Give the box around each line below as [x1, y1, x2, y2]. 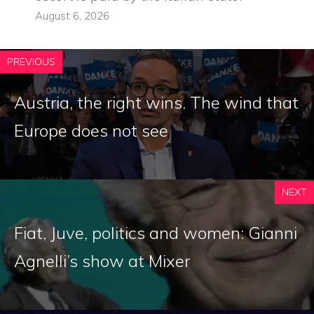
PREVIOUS [7, 55, 55, 69]
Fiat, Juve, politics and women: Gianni [14, 222, 297, 244]
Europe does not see [14, 120, 168, 142]
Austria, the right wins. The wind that [14, 92, 299, 114]
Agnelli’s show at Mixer [14, 250, 190, 272]
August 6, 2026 [35, 9, 109, 23]
